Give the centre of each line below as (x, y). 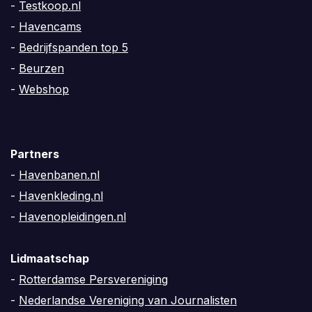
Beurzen (41, 69)
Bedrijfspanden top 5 (73, 48)
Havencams (50, 27)
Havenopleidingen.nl (72, 216)
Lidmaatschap (50, 258)
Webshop (44, 89)
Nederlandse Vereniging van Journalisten (128, 300)
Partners (35, 154)
